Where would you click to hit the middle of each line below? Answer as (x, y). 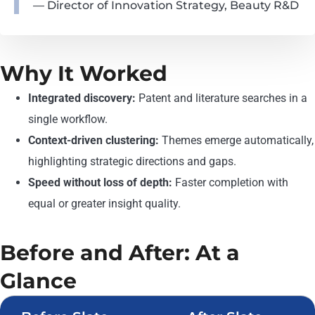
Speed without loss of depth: (100, 183)
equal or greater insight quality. (104, 204)
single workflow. (68, 120)
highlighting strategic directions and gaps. (132, 162)
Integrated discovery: (82, 98)
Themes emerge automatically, (236, 141)
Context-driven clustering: (94, 141)
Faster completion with (230, 183)
